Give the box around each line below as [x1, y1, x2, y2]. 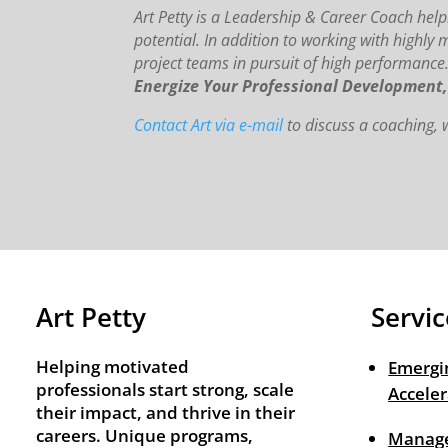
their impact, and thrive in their [35, 401, 295, 425]
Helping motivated [35, 355, 189, 379]
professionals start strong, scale [35, 378, 294, 402]
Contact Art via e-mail [134, 114, 288, 137]
